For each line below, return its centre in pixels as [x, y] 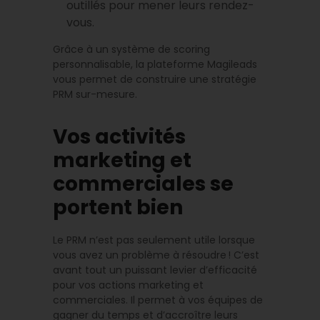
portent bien [118, 207]
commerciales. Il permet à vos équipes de [158, 300]
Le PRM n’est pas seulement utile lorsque [154, 240]
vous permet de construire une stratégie [155, 79]
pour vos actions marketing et [128, 285]
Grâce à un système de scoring [131, 49]
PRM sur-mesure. [98, 94]
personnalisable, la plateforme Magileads [155, 64]
